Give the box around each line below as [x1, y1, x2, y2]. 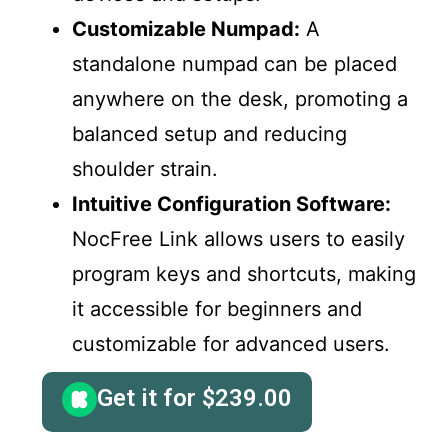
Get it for [97, 384, 202, 413]
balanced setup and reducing [72, 122, 347, 147]
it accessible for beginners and [72, 297, 362, 322]
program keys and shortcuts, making [72, 262, 416, 287]
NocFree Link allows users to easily [72, 227, 405, 252]
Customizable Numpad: [72, 17, 300, 42]
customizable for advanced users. [72, 332, 390, 357]
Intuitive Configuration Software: [72, 192, 391, 217]
